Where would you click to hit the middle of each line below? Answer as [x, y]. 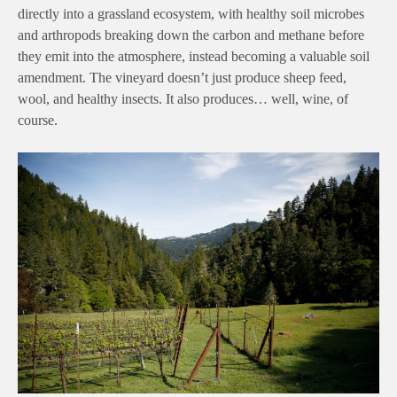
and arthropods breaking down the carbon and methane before [191, 35]
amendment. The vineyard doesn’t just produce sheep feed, [182, 77]
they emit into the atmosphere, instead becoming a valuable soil [194, 56]
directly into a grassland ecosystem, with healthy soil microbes [191, 13]
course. [38, 120]
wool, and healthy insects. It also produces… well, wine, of [183, 98]
